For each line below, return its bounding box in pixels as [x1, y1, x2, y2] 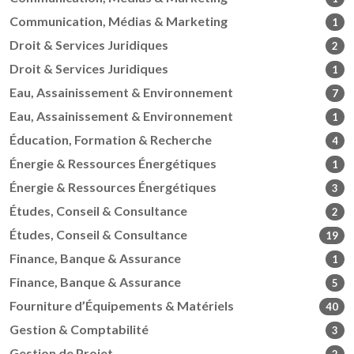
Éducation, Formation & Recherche [9, 132, 212, 148]
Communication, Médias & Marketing [9, 13, 228, 29]
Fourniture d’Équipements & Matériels [9, 298, 234, 314]
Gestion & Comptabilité [9, 322, 149, 337]
